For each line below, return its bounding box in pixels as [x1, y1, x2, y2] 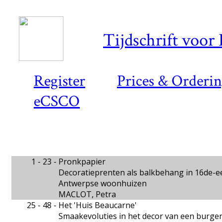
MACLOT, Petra [58, 189, 116, 200]
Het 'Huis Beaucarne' [58, 200, 137, 211]
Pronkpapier [58, 156, 106, 167]
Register [34, 71, 85, 91]
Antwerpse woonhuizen [58, 178, 147, 189]
